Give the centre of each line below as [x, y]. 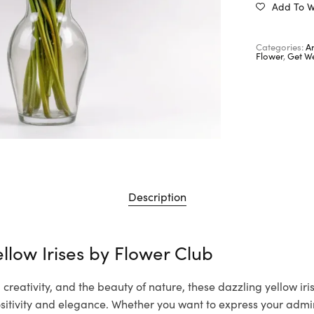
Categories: [281, 46]
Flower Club [164, 252]
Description [157, 196]
